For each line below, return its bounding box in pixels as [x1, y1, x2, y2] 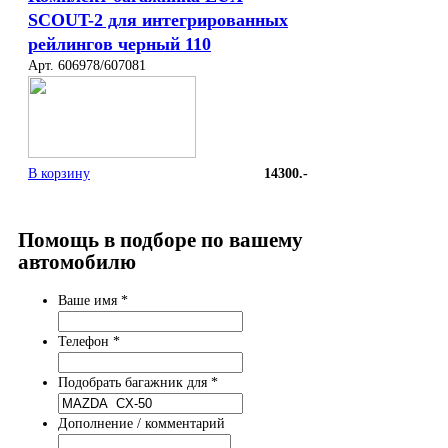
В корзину [28, 166, 90, 182]
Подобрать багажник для [58, 374, 211, 390]
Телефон [58, 333, 113, 349]
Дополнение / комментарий [58, 415, 225, 431]
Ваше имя [58, 292, 121, 308]
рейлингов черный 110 [28, 34, 211, 55]
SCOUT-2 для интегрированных [28, 10, 288, 31]
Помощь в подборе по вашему [18, 228, 303, 253]
